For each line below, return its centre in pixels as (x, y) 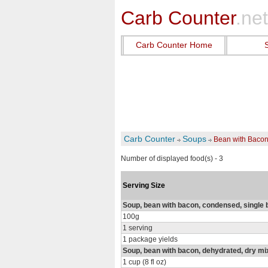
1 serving (138, 228)
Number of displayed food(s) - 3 (172, 159)
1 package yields (150, 239)
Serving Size (144, 185)
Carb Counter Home (174, 45)
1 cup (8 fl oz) (144, 262)
